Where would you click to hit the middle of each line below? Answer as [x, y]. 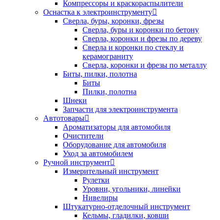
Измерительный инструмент [111, 171]
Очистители [83, 136]
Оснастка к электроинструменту [98, 12]
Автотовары [64, 118]
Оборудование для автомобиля [114, 144]
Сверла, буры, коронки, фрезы [113, 21]
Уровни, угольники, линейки [132, 189]
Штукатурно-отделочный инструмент [126, 206]
